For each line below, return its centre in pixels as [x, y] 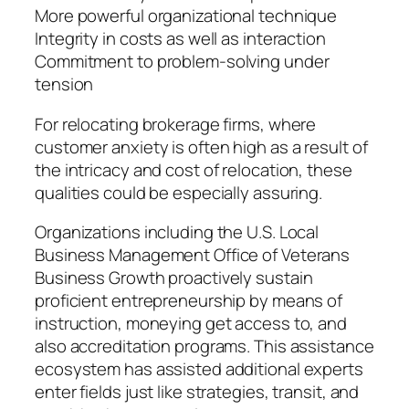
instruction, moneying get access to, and [191, 324]
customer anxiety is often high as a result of [201, 147]
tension [64, 84]
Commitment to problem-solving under [182, 62]
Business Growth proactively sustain [174, 278]
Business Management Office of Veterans [193, 255]
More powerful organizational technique [186, 16]
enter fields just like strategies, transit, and [197, 392]
